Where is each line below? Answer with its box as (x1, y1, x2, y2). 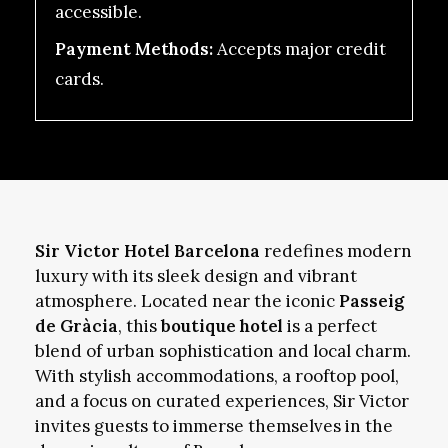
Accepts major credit (212, 38, 386, 61)
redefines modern (259, 240, 412, 263)
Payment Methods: (54, 38, 213, 61)
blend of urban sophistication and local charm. (34, 340, 411, 363)
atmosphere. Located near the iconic (34, 290, 339, 313)
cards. (54, 68, 104, 91)
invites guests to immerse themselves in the (34, 415, 393, 438)
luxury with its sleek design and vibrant (34, 265, 357, 288)
